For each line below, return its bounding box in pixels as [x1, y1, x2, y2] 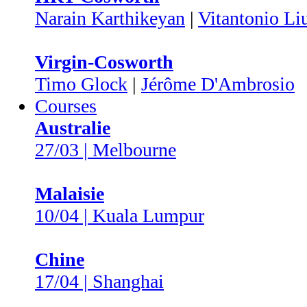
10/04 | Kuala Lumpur [35, 205, 204, 226]
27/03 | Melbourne [35, 139, 176, 160]
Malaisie [35, 183, 104, 204]
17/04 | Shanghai [35, 271, 164, 292]
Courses [35, 95, 97, 116]
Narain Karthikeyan [35, 8, 185, 29]
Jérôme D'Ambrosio [141, 73, 295, 95]
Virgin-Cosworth [35, 51, 173, 73]
